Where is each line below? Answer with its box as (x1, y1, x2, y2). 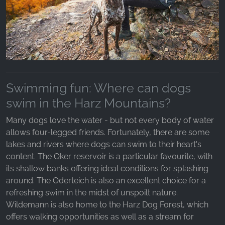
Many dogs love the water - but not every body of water (6, 115, 214, 125)
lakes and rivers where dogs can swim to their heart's (6, 139, 201, 149)
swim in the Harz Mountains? (6, 95, 171, 110)
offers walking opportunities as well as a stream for (6, 211, 194, 221)
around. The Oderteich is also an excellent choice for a (6, 175, 206, 185)
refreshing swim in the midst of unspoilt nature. (6, 187, 178, 197)
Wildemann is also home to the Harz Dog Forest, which (6, 199, 208, 209)
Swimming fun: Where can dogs (6, 80, 191, 95)
